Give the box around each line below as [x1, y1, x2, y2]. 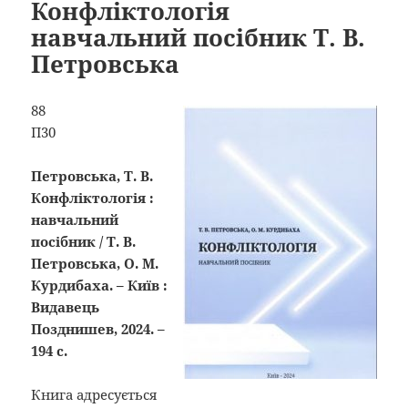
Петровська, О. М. [31, 253, 159, 272]
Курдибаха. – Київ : [31, 275, 168, 294]
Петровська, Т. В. [31, 166, 158, 185]
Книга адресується [31, 384, 158, 403]
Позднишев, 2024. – [31, 319, 166, 338]
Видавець [31, 297, 100, 316]
